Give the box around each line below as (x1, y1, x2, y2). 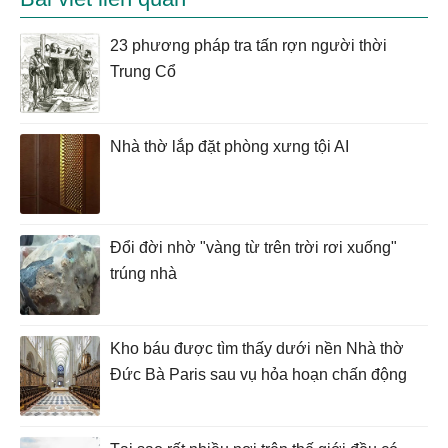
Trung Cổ (110, 63, 176, 80)
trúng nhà (110, 265, 177, 282)
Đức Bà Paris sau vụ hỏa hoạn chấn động (110, 366, 407, 383)
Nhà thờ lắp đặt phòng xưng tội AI (110, 138, 349, 155)
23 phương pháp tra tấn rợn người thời (110, 37, 387, 54)
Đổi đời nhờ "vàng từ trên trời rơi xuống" (110, 239, 397, 256)
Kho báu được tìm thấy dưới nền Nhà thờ (110, 340, 404, 357)
